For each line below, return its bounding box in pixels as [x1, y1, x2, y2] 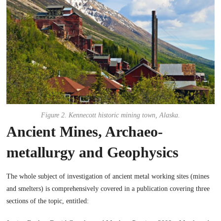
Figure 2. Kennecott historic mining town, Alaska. [41, 111, 180, 119]
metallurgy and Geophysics [6, 144, 179, 160]
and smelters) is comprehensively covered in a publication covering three [6, 184, 210, 192]
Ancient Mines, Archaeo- [6, 123, 163, 140]
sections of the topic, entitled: [6, 197, 89, 205]
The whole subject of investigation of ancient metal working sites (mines [6, 172, 210, 180]
